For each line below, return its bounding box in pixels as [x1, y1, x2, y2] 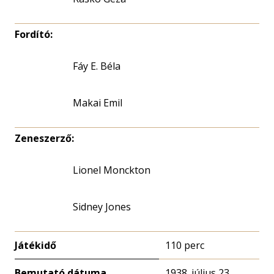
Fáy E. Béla [73, 59, 120, 73]
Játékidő [15, 239, 56, 252]
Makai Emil [73, 96, 122, 109]
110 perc [165, 239, 204, 252]
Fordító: [15, 28, 53, 41]
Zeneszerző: [15, 131, 74, 145]
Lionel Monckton [73, 163, 150, 177]
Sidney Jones [73, 200, 131, 213]
